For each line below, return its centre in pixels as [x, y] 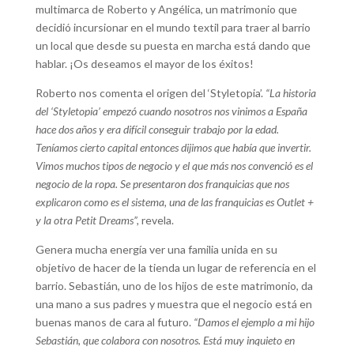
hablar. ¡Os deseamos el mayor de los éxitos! [144, 64]
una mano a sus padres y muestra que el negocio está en [173, 304]
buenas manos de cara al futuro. [114, 322]
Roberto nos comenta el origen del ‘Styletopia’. [150, 93]
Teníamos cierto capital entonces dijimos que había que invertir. [173, 147]
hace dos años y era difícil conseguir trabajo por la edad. [157, 129]
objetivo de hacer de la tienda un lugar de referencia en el [175, 267]
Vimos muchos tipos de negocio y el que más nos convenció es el [174, 166]
